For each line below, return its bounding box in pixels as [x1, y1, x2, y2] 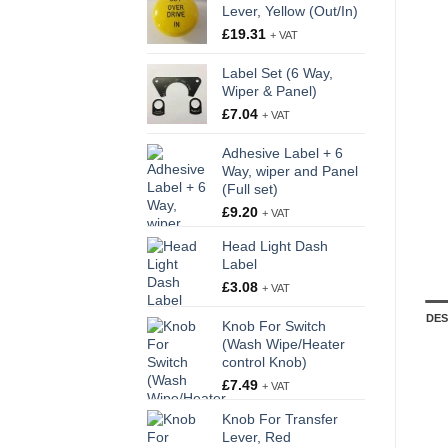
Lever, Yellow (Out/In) [222, 3, 358, 20]
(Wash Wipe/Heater [222, 336, 345, 353]
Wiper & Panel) [222, 83, 317, 100]
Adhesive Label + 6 [222, 145, 343, 162]
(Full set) [222, 181, 278, 198]
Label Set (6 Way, [222, 65, 333, 82]
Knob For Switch [222, 318, 326, 335]
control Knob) [222, 354, 307, 371]
